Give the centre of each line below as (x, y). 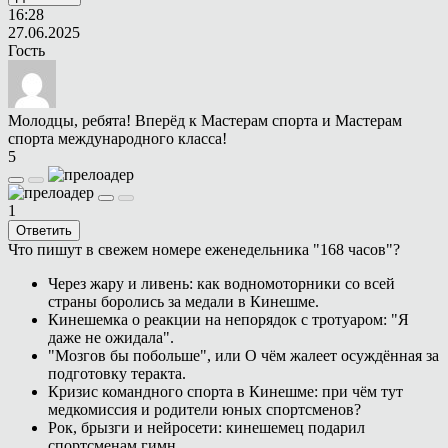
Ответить (44, 230)
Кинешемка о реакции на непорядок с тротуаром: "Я (228, 319)
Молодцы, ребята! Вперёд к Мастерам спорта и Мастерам (205, 120)
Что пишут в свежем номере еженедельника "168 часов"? (204, 249)
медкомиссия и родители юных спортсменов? (204, 409)
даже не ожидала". (111, 337)
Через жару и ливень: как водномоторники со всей (221, 283)
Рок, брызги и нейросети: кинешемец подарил (206, 427)
